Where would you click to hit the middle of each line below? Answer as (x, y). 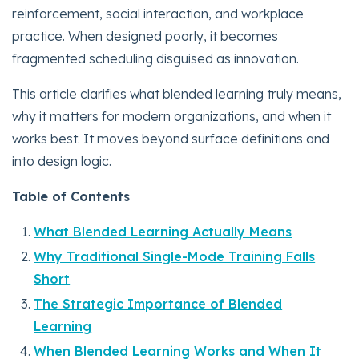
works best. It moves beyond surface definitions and (171, 138)
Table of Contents (71, 196)
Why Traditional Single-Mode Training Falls (175, 256)
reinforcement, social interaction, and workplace (158, 13)
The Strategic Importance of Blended (158, 303)
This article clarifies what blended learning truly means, (177, 93)
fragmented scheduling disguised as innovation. (155, 58)
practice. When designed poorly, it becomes (145, 36)
